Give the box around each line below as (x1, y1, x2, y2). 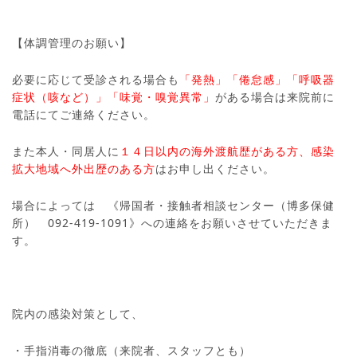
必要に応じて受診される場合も (12, 72, 179, 87)
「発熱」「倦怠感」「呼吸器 (179, 72, 335, 87)
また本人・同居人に (12, 143, 120, 159)
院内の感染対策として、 (12, 306, 143, 321)
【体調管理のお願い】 (12, 35, 131, 50)
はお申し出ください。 (155, 161, 275, 176)
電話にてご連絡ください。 (12, 107, 155, 122)
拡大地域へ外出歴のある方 (12, 161, 155, 176)
